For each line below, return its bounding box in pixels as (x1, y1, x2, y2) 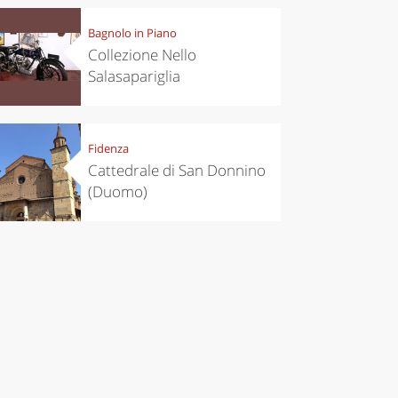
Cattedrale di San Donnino (87, 160, 266, 181)
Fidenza (87, 140, 129, 157)
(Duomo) (87, 181, 147, 203)
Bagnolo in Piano (87, 25, 177, 42)
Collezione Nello (87, 44, 196, 66)
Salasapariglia (87, 66, 180, 87)
